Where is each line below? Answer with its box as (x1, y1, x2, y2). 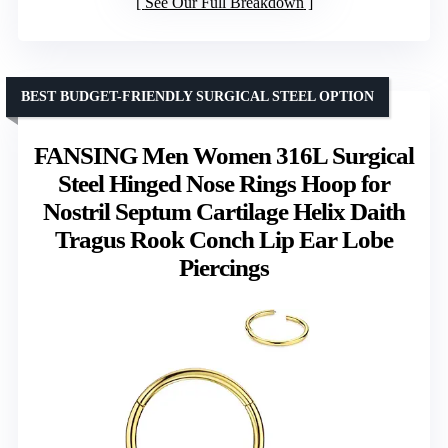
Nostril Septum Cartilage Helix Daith (43, 198, 405, 226)
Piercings (179, 254, 269, 282)
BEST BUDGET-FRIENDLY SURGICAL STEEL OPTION (21, 89, 374, 105)
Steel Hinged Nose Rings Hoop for (58, 170, 390, 198)
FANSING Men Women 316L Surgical (34, 142, 414, 170)
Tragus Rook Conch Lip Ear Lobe (55, 226, 393, 254)
